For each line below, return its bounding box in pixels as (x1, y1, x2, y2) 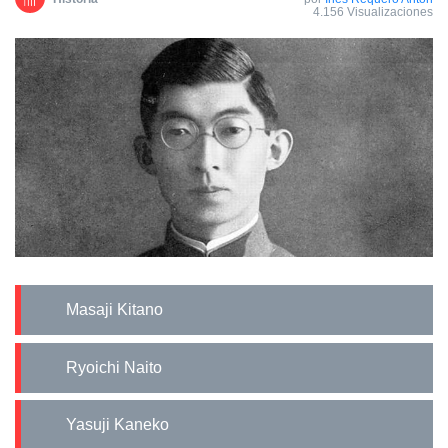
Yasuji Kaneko (76, 416, 169, 434)
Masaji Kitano (79, 301, 163, 319)
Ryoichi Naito (78, 358, 162, 376)
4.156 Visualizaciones (313, 4, 433, 19)
